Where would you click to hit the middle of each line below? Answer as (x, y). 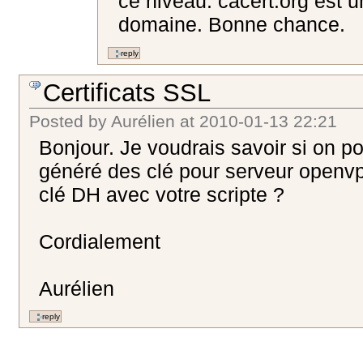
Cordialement (100, 241)
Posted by (68, 121)
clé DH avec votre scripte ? (162, 194)
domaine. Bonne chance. (231, 25)
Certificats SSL (127, 92)
